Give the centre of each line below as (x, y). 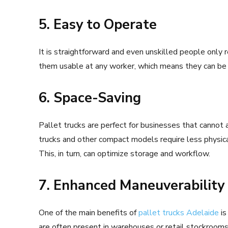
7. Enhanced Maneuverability (132, 185)
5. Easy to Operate (98, 24)
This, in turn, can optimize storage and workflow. (124, 153)
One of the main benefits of (89, 212)
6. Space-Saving (90, 98)
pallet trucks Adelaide (179, 212)
